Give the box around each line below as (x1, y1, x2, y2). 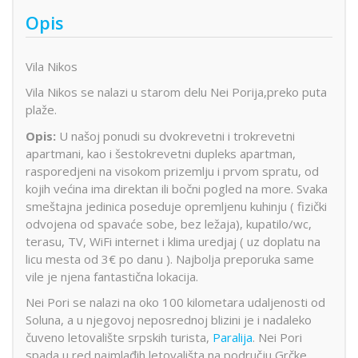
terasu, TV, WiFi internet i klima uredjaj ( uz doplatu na (26, 233, 320, 249)
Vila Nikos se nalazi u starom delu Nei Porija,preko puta (26, 84, 327, 101)
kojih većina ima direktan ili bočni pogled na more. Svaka (26, 180, 328, 197)
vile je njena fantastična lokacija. (26, 268, 198, 284)
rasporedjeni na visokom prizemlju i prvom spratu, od (26, 162, 319, 179)
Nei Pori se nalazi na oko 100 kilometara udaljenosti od (26, 294, 325, 311)
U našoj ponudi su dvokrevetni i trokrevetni (56, 127, 295, 144)
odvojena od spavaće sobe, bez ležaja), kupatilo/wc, (26, 215, 312, 232)
